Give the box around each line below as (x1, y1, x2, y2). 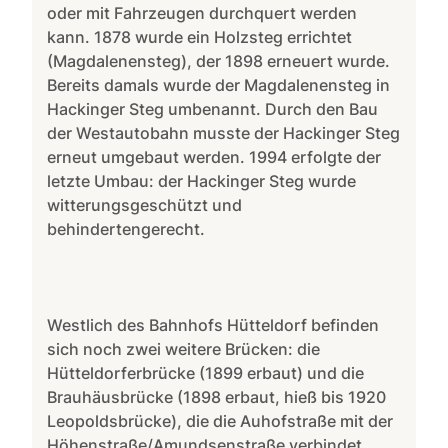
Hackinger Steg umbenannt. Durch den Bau (47, 98, 379, 119)
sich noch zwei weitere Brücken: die (47, 338, 321, 359)
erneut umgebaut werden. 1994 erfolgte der (47, 146, 382, 167)
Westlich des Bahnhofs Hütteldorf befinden (47, 314, 380, 335)
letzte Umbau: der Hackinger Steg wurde (47, 170, 357, 191)
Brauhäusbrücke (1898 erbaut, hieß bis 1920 (47, 386, 387, 407)
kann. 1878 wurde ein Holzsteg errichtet (47, 26, 353, 47)
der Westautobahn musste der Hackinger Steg (47, 122, 401, 143)
